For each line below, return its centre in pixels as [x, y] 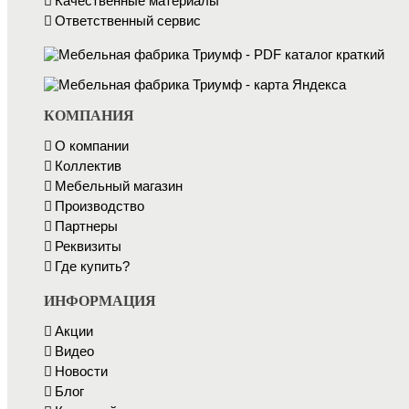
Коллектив [88, 166]
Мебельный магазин [119, 186]
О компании [92, 146]
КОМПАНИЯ [89, 116]
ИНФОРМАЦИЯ [100, 301]
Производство [100, 206]
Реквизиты [88, 246]
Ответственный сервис [128, 21]
